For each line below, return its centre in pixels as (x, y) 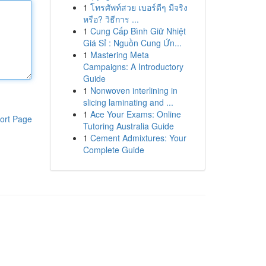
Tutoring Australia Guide (128, 126)
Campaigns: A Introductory (133, 66)
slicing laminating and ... (128, 102)
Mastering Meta (119, 55)
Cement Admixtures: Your (138, 138)
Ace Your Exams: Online (135, 114)
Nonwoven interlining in (134, 90)
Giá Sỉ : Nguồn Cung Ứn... (132, 43)
